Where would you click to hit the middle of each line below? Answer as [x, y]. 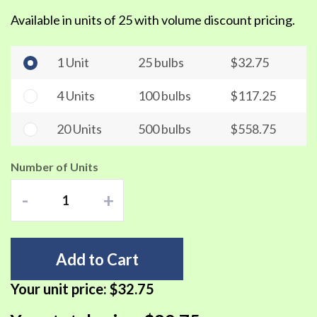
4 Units [76, 96]
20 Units [79, 129]
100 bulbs [165, 96]
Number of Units [54, 167]
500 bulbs [165, 129]
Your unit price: [60, 289]
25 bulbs [161, 62]
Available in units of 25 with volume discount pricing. [153, 20]
